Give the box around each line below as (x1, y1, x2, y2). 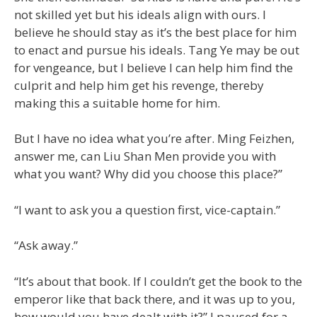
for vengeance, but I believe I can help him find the (14, 59, 293, 76)
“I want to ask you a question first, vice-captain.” (14, 201, 280, 218)
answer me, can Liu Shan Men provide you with (14, 148, 276, 164)
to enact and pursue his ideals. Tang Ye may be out (14, 41, 299, 58)
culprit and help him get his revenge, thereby (14, 76, 264, 93)
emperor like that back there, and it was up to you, (14, 290, 295, 307)
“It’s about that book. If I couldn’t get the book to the (14, 272, 302, 289)
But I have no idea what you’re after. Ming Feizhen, (14, 130, 294, 146)
